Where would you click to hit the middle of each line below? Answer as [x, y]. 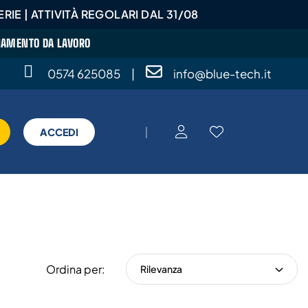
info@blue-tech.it [222, 74]
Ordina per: [76, 269]
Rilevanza [161, 269]
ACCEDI [59, 132]
